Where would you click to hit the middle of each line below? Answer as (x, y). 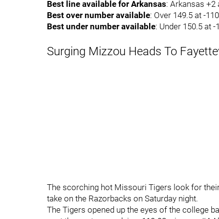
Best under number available (101, 26)
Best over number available (99, 15)
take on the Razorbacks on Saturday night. (122, 198)
